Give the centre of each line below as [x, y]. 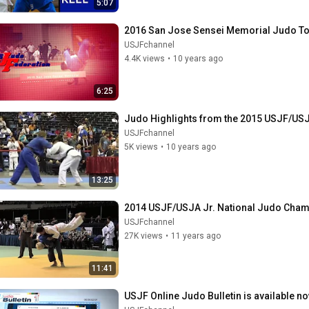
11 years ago [196, 236]
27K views [143, 236]
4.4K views [144, 58]
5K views [141, 147]
